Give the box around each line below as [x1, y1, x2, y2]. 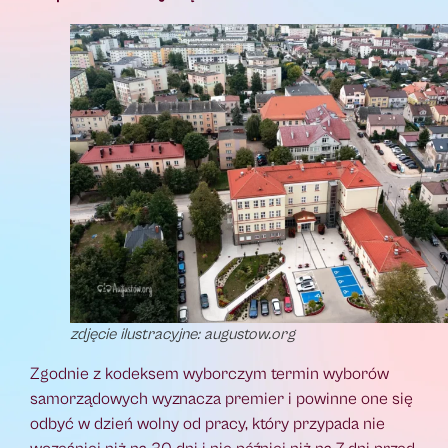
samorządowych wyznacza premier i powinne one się [30, 388, 413, 409]
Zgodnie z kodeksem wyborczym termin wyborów [30, 363, 389, 384]
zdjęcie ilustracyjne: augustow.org [70, 324, 295, 343]
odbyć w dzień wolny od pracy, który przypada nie [30, 413, 385, 434]
